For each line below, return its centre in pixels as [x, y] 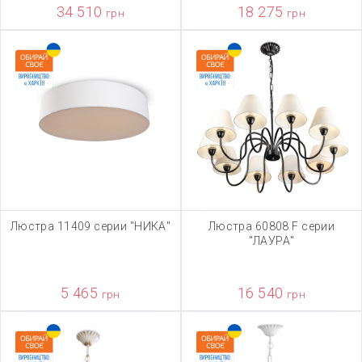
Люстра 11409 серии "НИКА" [90, 226]
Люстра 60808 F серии [271, 226]
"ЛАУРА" [271, 241]
